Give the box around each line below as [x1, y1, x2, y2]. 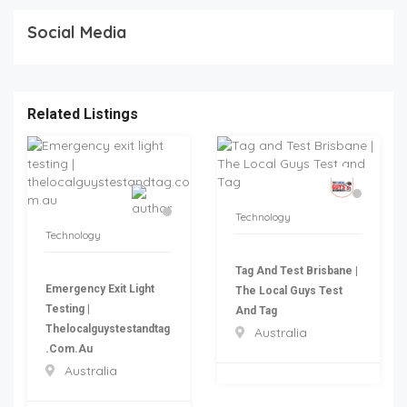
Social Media [27, 22, 126, 44]
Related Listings [27, 105, 138, 124]
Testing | [45, 303, 90, 316]
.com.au [45, 342, 93, 356]
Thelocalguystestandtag [45, 323, 170, 336]
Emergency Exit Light [45, 283, 154, 296]
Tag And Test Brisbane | [235, 264, 358, 278]
